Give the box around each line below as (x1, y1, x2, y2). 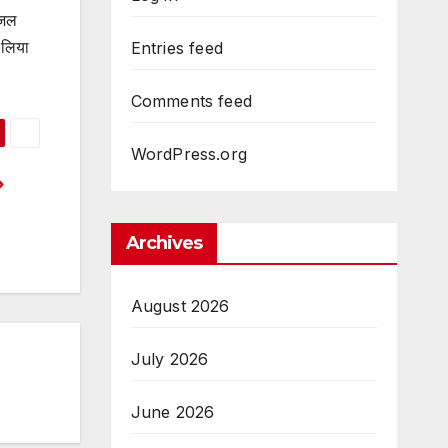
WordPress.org (130, 143, 248, 164)
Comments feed (130, 90, 253, 111)
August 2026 (130, 295, 230, 316)
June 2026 (130, 401, 215, 422)
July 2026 (130, 348, 209, 369)
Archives (125, 231, 203, 254)
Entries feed (130, 37, 223, 58)
